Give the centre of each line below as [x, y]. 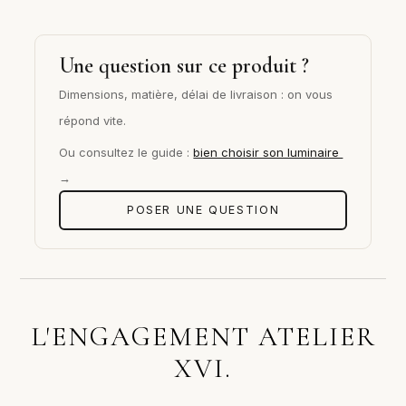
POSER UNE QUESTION [203, 210]
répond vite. [93, 120]
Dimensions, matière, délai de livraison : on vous [196, 94]
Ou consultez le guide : [126, 152]
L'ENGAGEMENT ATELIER [203, 336]
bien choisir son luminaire [268, 152]
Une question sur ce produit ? [184, 65]
